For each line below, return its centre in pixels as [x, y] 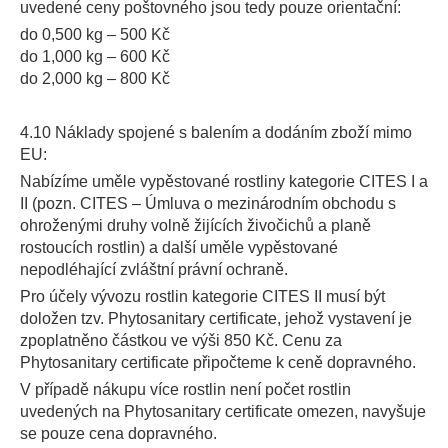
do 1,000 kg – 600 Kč [95, 56]
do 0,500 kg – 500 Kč [95, 34]
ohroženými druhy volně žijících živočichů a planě [195, 225]
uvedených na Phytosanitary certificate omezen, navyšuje [223, 411]
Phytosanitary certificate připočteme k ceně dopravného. [218, 362]
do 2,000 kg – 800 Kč [95, 78]
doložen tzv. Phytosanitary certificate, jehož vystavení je [216, 318]
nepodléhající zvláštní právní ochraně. [154, 269]
